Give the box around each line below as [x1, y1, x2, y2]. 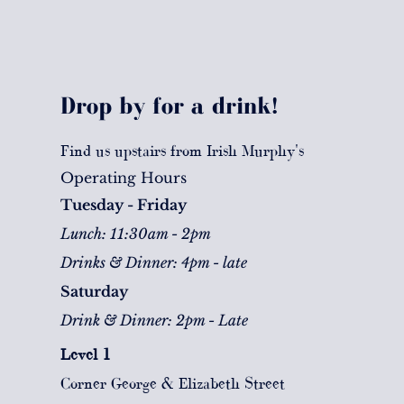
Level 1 [60, 344, 111, 363]
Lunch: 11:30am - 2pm [60, 224, 211, 243]
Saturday [60, 281, 132, 300]
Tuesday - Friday [60, 195, 187, 214]
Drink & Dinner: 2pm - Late [60, 310, 248, 329]
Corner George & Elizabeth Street [60, 373, 285, 392]
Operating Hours [60, 168, 187, 187]
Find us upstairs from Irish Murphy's [60, 141, 304, 160]
